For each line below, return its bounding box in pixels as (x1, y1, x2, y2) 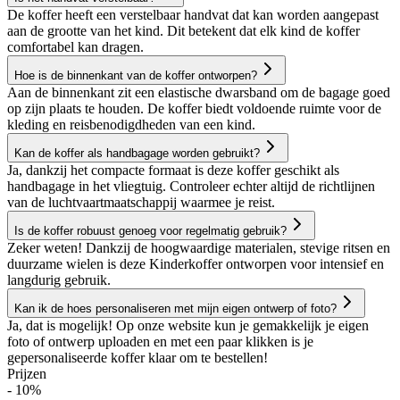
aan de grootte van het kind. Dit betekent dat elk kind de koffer (7, 22, 360, 38)
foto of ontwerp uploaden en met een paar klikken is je (7, 333, 313, 349)
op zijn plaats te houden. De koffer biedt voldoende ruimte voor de (7, 100, 381, 116)
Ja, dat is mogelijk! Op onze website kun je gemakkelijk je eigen (7, 317, 369, 333)
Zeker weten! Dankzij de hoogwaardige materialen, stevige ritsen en (7, 239, 390, 255)
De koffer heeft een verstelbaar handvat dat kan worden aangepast (7, 6, 379, 22)
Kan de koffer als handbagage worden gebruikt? (14, 146, 260, 160)
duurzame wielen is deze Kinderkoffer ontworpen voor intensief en (7, 255, 384, 271)
